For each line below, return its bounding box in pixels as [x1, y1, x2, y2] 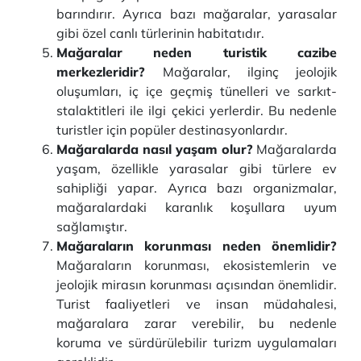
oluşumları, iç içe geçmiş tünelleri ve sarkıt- [56, 83, 337, 99]
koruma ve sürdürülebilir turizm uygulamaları [56, 334, 337, 351]
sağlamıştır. [56, 218, 127, 234]
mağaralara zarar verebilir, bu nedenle [56, 315, 337, 331]
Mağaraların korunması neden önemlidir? [56, 238, 337, 254]
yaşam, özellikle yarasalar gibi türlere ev [56, 160, 337, 176]
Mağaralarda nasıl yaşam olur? [56, 141, 253, 157]
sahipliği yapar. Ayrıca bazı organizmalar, [56, 180, 337, 196]
